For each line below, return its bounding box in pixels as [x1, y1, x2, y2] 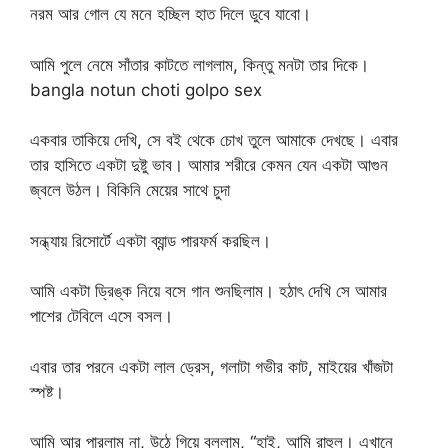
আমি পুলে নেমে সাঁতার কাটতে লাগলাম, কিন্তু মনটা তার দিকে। [30, 54, 369, 75]
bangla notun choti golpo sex [30, 79, 262, 100]
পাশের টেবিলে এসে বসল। [30, 306, 173, 327]
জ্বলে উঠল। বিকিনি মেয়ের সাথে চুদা [30, 180, 230, 201]
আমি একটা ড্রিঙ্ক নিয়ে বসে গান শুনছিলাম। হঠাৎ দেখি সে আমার [30, 281, 387, 302]
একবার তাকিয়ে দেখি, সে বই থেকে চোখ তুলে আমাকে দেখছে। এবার [30, 130, 398, 151]
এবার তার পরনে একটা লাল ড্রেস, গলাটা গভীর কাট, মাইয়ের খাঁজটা [30, 356, 393, 377]
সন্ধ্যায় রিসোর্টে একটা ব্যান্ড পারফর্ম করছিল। [30, 230, 271, 251]
